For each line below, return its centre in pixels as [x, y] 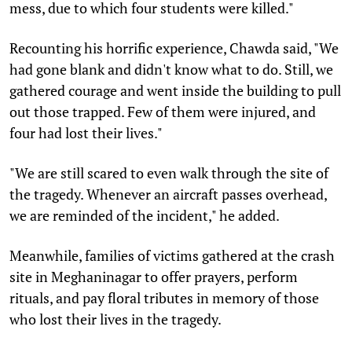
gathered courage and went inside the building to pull [175, 90]
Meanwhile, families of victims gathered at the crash [172, 255]
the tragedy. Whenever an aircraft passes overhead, [168, 194]
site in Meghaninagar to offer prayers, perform [154, 276]
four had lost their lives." [86, 132]
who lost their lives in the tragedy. [115, 319]
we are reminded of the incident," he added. [145, 215]
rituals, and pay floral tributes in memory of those [164, 297]
